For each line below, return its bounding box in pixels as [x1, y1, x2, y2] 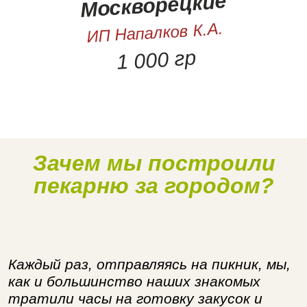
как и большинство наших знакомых [8, 273, 260, 289]
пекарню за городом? [34, 173, 275, 198]
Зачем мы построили [32, 150, 275, 175]
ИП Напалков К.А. [86, 19, 224, 46]
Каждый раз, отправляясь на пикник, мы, [8, 256, 291, 272]
